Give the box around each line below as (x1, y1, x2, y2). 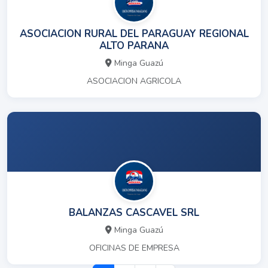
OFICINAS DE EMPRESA (89, 242, 179, 254)
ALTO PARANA (99, 39, 169, 53)
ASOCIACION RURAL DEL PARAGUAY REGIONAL (19, 27, 249, 41)
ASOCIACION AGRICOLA (87, 75, 181, 87)
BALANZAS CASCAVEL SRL (69, 206, 199, 220)
